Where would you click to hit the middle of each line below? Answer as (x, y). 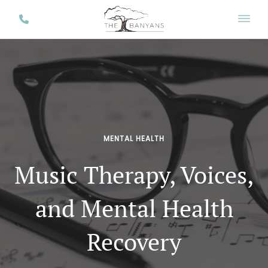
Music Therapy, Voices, (134, 174)
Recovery (134, 241)
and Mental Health (134, 208)
